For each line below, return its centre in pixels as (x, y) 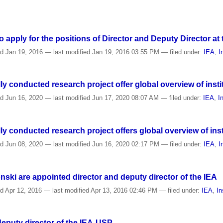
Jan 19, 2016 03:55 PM (126, 52)
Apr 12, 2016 (24, 190)
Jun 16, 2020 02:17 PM (126, 144)
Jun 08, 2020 (24, 144)
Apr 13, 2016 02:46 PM (124, 190)
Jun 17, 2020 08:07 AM (126, 98)
